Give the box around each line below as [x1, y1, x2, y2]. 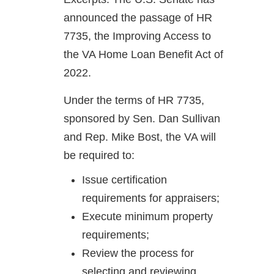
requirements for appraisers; [82, 192, 220, 205]
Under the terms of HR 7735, [64, 94, 204, 107]
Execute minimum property [82, 210, 213, 223]
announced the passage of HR [64, 12, 212, 24]
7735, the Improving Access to [64, 30, 211, 43]
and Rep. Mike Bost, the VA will [64, 131, 216, 144]
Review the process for [82, 247, 194, 260]
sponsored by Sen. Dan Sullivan [64, 113, 220, 125]
